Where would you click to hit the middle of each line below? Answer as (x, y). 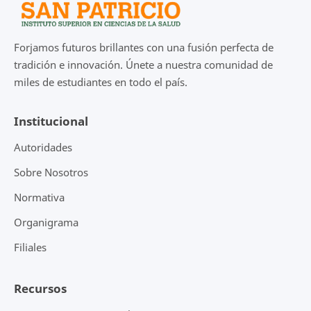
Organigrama (46, 222)
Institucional (51, 121)
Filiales (30, 247)
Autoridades (43, 148)
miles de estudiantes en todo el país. (101, 82)
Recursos (40, 289)
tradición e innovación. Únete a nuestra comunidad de (143, 65)
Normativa (39, 197)
